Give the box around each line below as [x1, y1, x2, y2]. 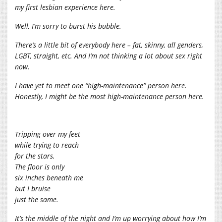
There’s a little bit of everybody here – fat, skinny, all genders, [15, 40, 203, 50]
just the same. [15, 194, 58, 204]
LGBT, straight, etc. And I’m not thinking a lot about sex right [15, 51, 202, 60]
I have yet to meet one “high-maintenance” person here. [15, 80, 187, 90]
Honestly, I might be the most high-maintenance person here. [15, 91, 204, 101]
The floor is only [15, 162, 64, 171]
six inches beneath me [15, 172, 83, 182]
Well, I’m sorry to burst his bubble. [15, 21, 121, 31]
